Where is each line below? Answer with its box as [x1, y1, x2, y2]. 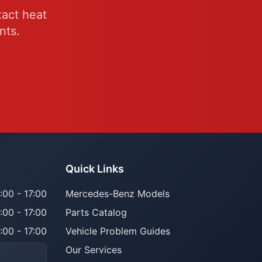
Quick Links [65, 163, 124, 175]
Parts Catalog [65, 206, 127, 218]
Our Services [65, 244, 122, 256]
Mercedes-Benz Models [65, 188, 170, 199]
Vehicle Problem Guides [65, 225, 170, 237]
